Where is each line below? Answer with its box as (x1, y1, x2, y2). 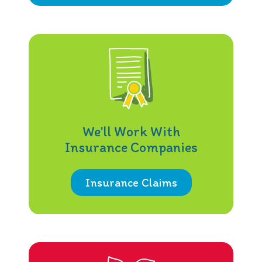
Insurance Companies (64, 139, 198, 156)
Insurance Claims (85, 175, 177, 190)
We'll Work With (82, 123, 180, 140)
